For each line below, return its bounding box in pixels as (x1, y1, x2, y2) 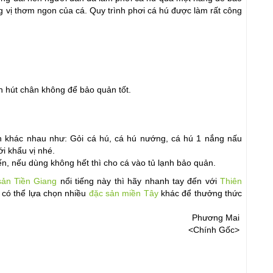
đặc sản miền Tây (88, 188, 158, 199)
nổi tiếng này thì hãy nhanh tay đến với (57, 176, 221, 186)
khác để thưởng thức (158, 188, 243, 199)
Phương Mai (192, 213, 242, 223)
